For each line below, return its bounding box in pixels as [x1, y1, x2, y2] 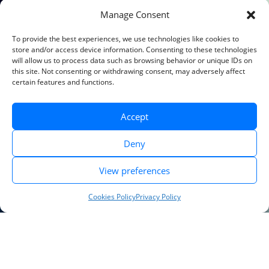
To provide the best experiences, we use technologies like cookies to [12, 34, 239, 44]
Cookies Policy [88, 192, 136, 202]
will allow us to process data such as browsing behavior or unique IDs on [12, 55, 252, 65]
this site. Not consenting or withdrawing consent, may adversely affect [12, 66, 245, 76]
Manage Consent [100, 8, 169, 20]
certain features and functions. [12, 77, 114, 87]
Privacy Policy [136, 192, 181, 202]
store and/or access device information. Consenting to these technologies [12, 44, 257, 55]
